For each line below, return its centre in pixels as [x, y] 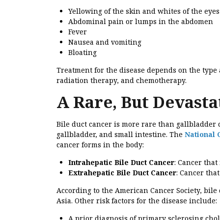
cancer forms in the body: [100, 145]
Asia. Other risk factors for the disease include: [137, 201]
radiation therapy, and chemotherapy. [122, 81]
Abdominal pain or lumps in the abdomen [141, 22]
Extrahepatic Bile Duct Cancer [122, 173]
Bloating [82, 53]
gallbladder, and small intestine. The [121, 135]
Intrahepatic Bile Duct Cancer [121, 163]
